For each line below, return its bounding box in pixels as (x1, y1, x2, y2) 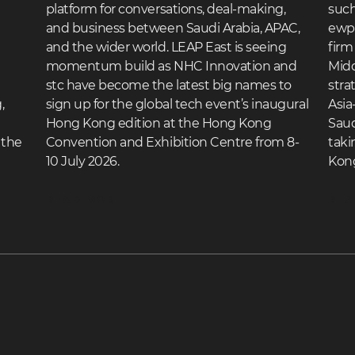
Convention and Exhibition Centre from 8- (45, 136, 300, 149)
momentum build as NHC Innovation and (45, 60, 297, 73)
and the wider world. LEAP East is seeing (45, 41, 287, 54)
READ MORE (45, 195, 124, 204)
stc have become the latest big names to (45, 79, 292, 92)
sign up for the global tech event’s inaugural (45, 98, 309, 111)
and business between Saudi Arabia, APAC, (45, 22, 300, 35)
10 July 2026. (45, 155, 120, 168)
